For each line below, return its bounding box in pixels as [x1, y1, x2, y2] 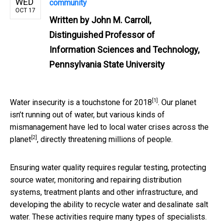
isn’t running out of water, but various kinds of [10, 110, 165, 119]
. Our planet [158, 97, 196, 107]
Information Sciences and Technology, [49, 44, 199, 55]
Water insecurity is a [10, 97, 82, 107]
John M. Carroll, [91, 14, 151, 25]
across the [172, 122, 209, 132]
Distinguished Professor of [49, 29, 155, 40]
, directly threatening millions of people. [37, 134, 173, 144]
